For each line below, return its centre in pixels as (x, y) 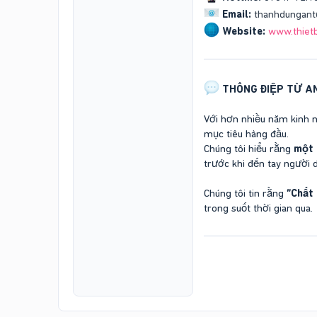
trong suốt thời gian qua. (258, 208)
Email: (237, 14)
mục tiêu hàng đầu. (246, 133)
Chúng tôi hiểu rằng (249, 148)
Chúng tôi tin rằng (245, 193)
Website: (244, 31)
